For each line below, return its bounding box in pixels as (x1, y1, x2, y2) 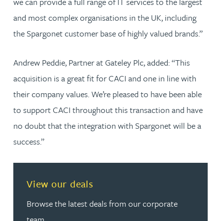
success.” (13, 135, 44, 147)
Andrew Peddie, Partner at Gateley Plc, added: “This (13, 56, 190, 69)
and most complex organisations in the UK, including (13, 11, 196, 24)
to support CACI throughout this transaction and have (13, 103, 203, 116)
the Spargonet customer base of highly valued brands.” (13, 27, 203, 39)
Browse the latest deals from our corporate (27, 197, 178, 210)
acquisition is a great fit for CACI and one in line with (13, 72, 196, 84)
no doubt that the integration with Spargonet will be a (13, 119, 201, 132)
